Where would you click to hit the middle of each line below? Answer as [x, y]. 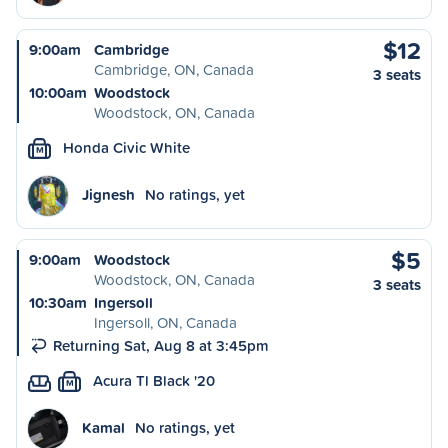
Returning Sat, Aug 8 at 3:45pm [161, 345]
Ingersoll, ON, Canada [165, 322]
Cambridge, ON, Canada [174, 69]
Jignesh [108, 194]
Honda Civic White [126, 147]
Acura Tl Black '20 [154, 380]
